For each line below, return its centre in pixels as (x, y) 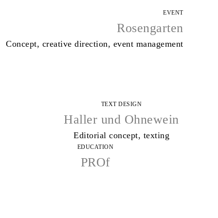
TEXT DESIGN (121, 104)
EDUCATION (95, 147)
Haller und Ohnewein (121, 120)
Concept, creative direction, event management (95, 44)
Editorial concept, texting (122, 136)
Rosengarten (150, 28)
